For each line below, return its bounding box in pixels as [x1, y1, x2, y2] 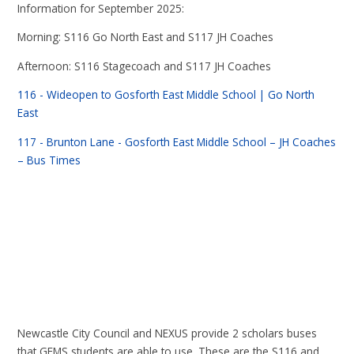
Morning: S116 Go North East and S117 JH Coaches [17, 29, 274, 45]
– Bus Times [17, 152, 81, 168]
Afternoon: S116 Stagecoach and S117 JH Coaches [17, 58, 272, 73]
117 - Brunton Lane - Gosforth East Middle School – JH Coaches [17, 134, 337, 149]
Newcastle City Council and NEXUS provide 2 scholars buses [17, 326, 318, 341]
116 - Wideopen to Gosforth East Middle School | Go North [17, 87, 315, 103]
